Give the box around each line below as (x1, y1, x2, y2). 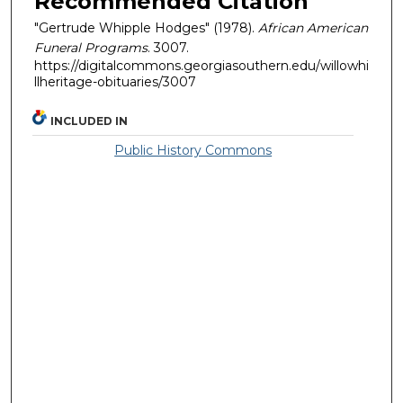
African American (258, 19, 368, 36)
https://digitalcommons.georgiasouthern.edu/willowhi (34, 57, 369, 74)
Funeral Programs (34, 39, 148, 56)
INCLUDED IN (50, 114, 129, 129)
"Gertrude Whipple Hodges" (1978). (34, 19, 258, 36)
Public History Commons (114, 142, 273, 159)
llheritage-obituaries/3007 (34, 73, 196, 90)
